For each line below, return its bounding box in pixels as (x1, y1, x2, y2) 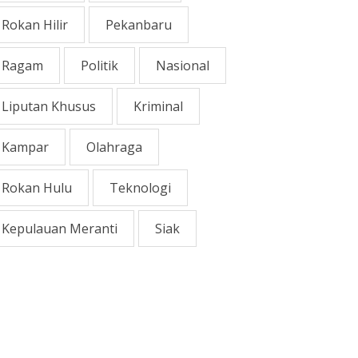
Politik (81, 57, 118, 74)
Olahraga (86, 138, 142, 156)
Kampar (2, 138, 49, 156)
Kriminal (133, 97, 183, 115)
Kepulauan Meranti (2, 220, 117, 237)
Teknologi (109, 179, 171, 197)
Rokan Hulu (2, 179, 72, 197)
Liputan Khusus (2, 97, 96, 115)
